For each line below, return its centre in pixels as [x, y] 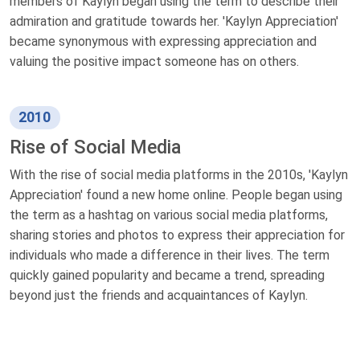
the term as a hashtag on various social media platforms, [169, 215]
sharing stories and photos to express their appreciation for [177, 235]
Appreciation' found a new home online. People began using [176, 194]
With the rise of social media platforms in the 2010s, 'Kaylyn [179, 174]
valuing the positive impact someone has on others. [154, 61]
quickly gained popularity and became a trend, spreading [167, 275]
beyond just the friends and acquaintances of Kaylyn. [159, 295]
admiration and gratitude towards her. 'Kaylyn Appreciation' [174, 21]
